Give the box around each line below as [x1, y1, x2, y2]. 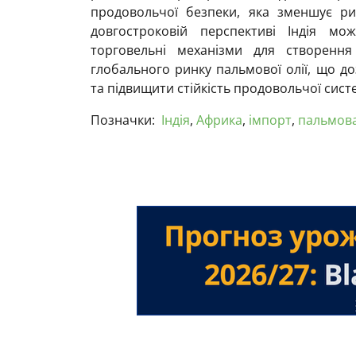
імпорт [249, 111, 292, 130]
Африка [196, 111, 242, 130]
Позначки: [91, 111, 155, 130]
